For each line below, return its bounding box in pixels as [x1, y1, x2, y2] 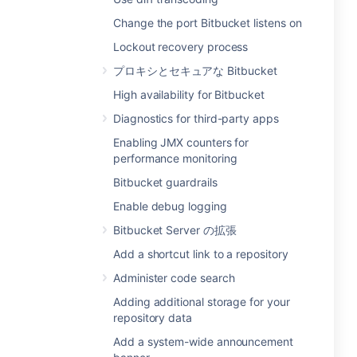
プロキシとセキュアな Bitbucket [113, 64, 277, 77]
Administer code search [113, 271, 235, 284]
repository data [113, 311, 192, 324]
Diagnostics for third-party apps [113, 112, 279, 125]
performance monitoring [113, 151, 237, 165]
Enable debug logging [113, 199, 227, 213]
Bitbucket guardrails [113, 175, 218, 189]
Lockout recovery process [113, 40, 249, 53]
